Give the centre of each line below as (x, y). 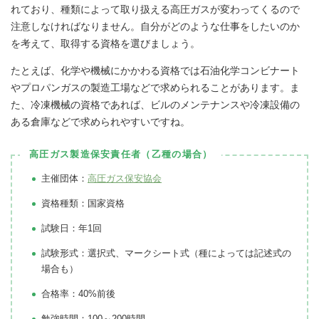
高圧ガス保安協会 (125, 178)
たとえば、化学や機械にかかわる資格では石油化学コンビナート (155, 70)
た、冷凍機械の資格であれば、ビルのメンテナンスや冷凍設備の (155, 104)
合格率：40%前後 (78, 293)
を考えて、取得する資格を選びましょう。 (105, 43)
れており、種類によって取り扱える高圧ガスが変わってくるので (155, 9)
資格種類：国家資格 (83, 203)
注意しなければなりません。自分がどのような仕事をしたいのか (155, 26)
